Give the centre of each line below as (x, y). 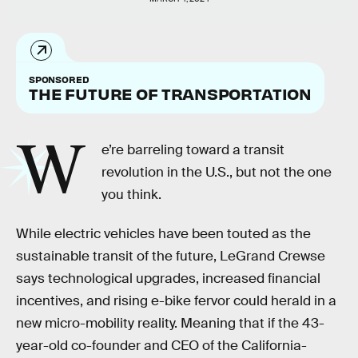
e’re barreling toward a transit (193, 149)
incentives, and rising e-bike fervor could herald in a (176, 301)
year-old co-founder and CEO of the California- (161, 346)
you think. (132, 194)
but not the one (284, 172)
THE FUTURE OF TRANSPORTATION (170, 93)
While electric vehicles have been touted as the (163, 234)
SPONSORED (59, 79)
